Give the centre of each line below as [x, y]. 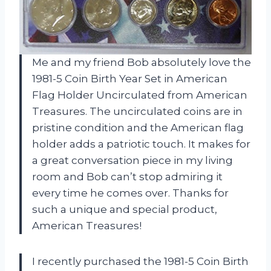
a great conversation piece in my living [132, 161]
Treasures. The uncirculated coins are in [137, 112]
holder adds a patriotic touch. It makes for [141, 144]
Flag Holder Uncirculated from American [140, 95]
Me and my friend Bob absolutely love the [142, 63]
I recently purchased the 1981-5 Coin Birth [140, 262]
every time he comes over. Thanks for [130, 193]
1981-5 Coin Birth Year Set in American [130, 79]
